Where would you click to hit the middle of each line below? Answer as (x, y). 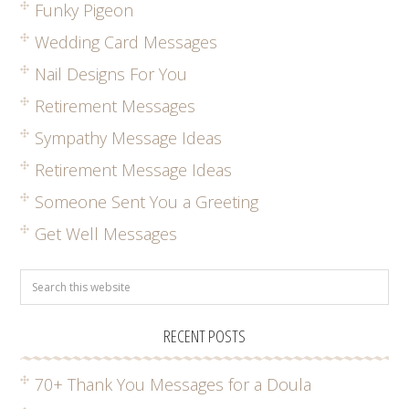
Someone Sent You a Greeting (147, 201)
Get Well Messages (106, 233)
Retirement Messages (115, 105)
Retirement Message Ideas (134, 169)
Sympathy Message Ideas (129, 137)
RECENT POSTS (204, 336)
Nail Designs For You (111, 73)
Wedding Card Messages (126, 42)
